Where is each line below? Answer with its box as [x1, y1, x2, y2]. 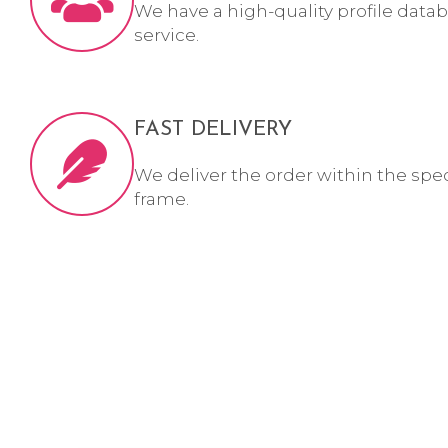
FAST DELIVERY [134, 119, 292, 141]
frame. [134, 189, 189, 210]
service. [134, 25, 199, 46]
